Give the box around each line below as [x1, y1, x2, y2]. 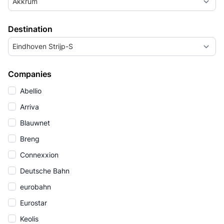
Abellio [18, 86, 41, 95]
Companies [8, 69, 51, 79]
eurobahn [18, 182, 51, 191]
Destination [8, 24, 52, 34]
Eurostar [18, 198, 47, 207]
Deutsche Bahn [18, 166, 69, 175]
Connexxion [18, 150, 58, 159]
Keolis [18, 214, 38, 223]
